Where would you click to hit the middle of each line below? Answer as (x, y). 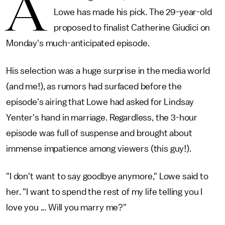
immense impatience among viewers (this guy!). (99, 149)
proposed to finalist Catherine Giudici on (132, 28)
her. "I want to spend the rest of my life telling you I (104, 192)
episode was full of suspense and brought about (99, 133)
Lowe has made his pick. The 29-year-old (133, 12)
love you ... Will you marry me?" (66, 207)
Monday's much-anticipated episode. (78, 43)
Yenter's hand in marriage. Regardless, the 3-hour (102, 118)
